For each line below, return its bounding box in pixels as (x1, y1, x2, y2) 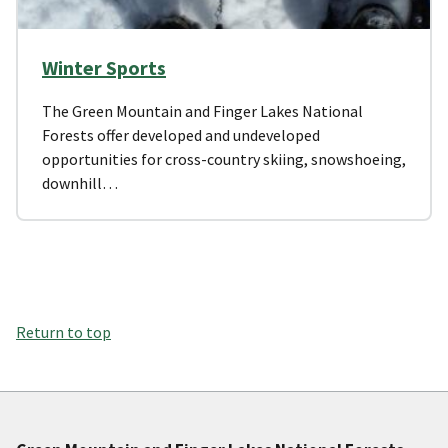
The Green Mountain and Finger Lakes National (42, 100, 363, 121)
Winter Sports (42, 54, 166, 80)
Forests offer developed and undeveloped (42, 124, 320, 145)
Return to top (16, 321, 111, 342)
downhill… (42, 172, 118, 193)
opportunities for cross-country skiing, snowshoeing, (42, 148, 406, 169)
